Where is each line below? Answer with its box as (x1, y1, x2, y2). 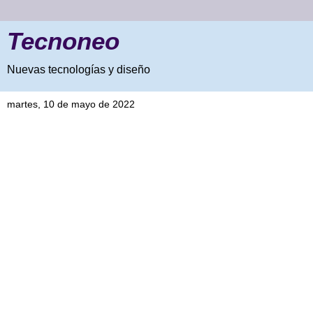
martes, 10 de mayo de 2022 (7, 99, 135, 110)
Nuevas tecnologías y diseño (7, 64, 150, 75)
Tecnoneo (7, 28, 119, 54)
